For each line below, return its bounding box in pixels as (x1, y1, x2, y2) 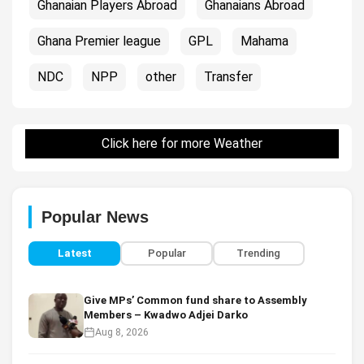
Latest (57, 247, 92, 260)
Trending (236, 247, 281, 260)
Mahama (240, 32, 288, 49)
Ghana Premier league (37, 32, 161, 49)
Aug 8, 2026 (95, 325, 149, 338)
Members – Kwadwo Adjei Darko (84, 308, 248, 321)
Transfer (204, 68, 253, 84)
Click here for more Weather (102, 135, 262, 151)
